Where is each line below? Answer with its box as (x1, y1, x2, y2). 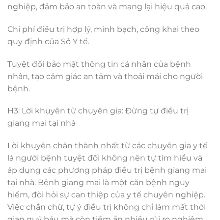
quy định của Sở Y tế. (7, 36, 89, 46)
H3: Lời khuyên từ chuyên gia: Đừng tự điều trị (7, 106, 189, 116)
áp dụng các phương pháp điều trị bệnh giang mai (7, 165, 207, 175)
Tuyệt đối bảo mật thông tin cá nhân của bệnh (7, 59, 191, 69)
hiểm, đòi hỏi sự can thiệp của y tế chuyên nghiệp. (7, 190, 205, 200)
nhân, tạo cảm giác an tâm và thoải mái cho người (7, 71, 203, 81)
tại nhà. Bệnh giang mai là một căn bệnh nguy (7, 178, 190, 188)
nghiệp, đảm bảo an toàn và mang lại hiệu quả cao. (7, 2, 207, 12)
